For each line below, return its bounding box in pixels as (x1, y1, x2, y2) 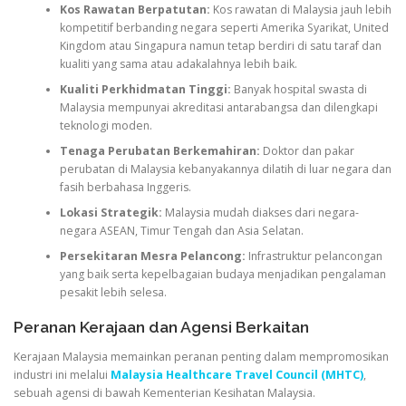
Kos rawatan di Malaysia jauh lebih (209, 2, 391, 18)
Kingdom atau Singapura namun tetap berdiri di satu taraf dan (59, 38, 382, 54)
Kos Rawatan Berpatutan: (59, 2, 210, 18)
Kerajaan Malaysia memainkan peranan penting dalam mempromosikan (14, 348, 389, 364)
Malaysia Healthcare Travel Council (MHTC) (111, 366, 363, 382)
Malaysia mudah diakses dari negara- (161, 205, 359, 221)
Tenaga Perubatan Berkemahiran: (59, 143, 260, 159)
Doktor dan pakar (259, 143, 354, 159)
